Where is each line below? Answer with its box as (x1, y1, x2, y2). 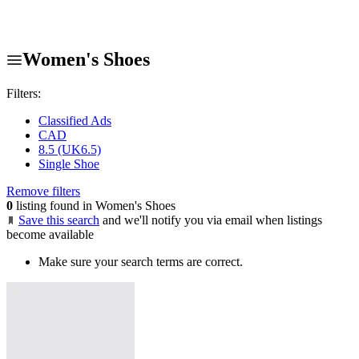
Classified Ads (38, 113, 111, 127)
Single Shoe (38, 156, 99, 171)
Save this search (18, 212, 99, 227)
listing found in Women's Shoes (13, 198, 175, 212)
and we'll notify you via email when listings (103, 212, 322, 227)
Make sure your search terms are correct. (38, 254, 243, 268)
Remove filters (6, 184, 80, 198)
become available (6, 227, 94, 241)
